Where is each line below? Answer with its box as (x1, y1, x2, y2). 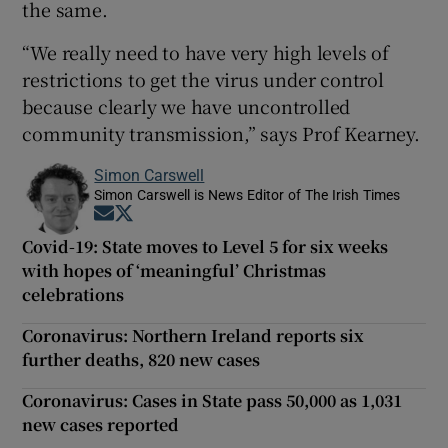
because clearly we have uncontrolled (22, 93, 351, 120)
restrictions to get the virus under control (22, 66, 384, 93)
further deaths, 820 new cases (22, 348, 261, 372)
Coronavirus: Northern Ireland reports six (22, 324, 365, 348)
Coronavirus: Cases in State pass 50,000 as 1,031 (22, 389, 403, 413)
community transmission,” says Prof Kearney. (22, 120, 420, 147)
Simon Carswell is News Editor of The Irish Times (94, 188, 401, 203)
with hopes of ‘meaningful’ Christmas (22, 259, 327, 283)
